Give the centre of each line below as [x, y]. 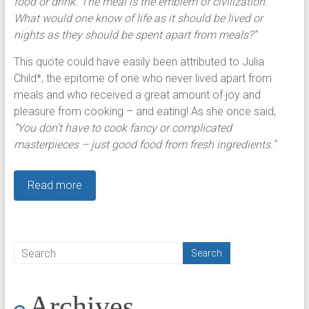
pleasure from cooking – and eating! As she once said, [144, 111]
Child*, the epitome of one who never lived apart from [142, 78]
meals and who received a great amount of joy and [137, 95]
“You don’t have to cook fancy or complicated [122, 128]
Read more [54, 185]
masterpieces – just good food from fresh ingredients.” [144, 144]
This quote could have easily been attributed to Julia [139, 62]
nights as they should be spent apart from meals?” [135, 35]
